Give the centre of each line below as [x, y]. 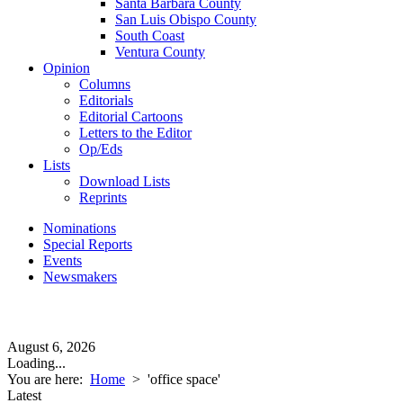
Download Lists [125, 181]
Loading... [36, 363]
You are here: [49, 379]
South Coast [150, 36]
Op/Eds [101, 149]
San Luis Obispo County [186, 19]
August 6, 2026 [51, 347]
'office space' [184, 379]
